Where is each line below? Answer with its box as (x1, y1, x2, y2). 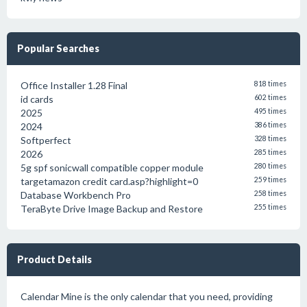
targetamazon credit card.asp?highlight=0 (21, 175, 198, 187)
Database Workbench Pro (21, 189, 131, 201)
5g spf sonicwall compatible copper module (21, 162, 204, 173)
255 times (254, 203, 286, 211)
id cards (21, 93, 53, 105)
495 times (254, 107, 286, 115)
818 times (254, 79, 286, 88)
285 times (254, 148, 286, 156)
